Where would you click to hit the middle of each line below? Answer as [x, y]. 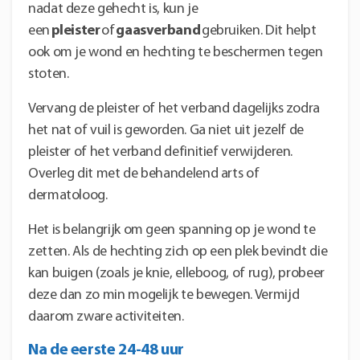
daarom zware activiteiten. [106, 317]
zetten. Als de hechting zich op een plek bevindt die [178, 252]
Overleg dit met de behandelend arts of [144, 174]
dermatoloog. [68, 195]
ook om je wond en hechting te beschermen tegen [176, 52]
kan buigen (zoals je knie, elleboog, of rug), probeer [176, 273]
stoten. [50, 74]
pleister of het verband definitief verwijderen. [161, 152]
